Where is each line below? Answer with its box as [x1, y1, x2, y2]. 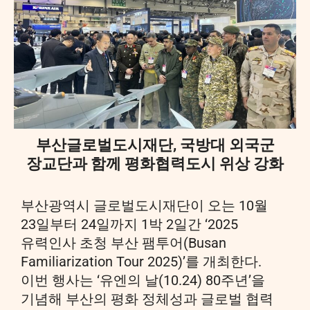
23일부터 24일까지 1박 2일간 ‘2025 [21, 216, 238, 233]
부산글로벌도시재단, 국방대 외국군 [35, 136, 275, 154]
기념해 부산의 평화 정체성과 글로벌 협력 [21, 291, 273, 308]
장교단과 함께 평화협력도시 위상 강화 [26, 155, 284, 172]
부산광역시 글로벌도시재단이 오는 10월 [21, 197, 268, 215]
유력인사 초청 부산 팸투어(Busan [21, 235, 226, 252]
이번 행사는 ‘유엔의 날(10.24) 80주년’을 [21, 272, 265, 289]
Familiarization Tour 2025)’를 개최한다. [21, 253, 262, 271]
